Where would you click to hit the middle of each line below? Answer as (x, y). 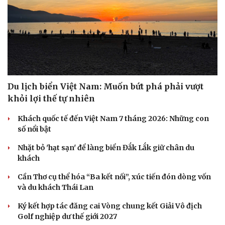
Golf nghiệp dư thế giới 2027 (67, 217)
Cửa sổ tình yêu (147, 212)
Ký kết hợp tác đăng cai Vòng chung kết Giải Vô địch (110, 206)
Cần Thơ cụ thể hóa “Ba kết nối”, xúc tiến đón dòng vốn (114, 177)
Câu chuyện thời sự (153, 191)
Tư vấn (22, 191)
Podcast (133, 178)
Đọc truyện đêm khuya (157, 201)
